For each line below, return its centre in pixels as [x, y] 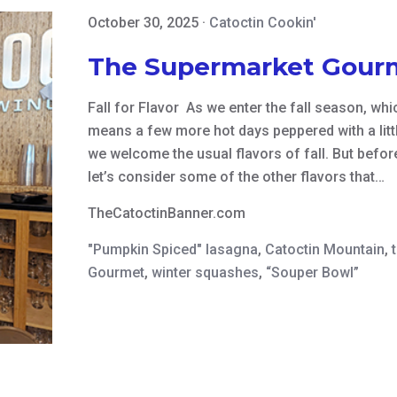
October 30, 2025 [144, 23]
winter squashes [206, 273]
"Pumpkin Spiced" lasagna [173, 250]
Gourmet [117, 273]
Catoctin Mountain [325, 250]
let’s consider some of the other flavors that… [237, 177]
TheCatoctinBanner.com [167, 214]
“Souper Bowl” [313, 273]
